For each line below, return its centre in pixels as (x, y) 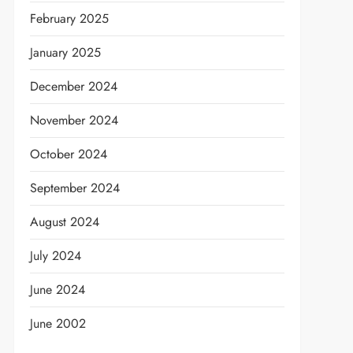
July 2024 (55, 256)
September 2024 (74, 188)
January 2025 (65, 52)
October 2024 (68, 154)
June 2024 (57, 290)
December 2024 (73, 86)
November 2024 (74, 120)
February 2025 (69, 19)
